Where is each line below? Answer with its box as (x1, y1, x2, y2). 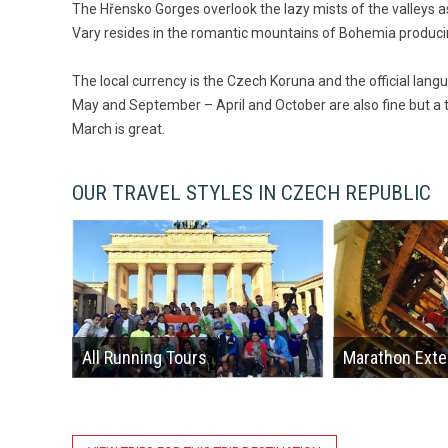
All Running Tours (82, 346, 207, 368)
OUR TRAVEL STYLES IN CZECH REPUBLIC (72, 181, 431, 205)
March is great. (72, 121, 165, 137)
